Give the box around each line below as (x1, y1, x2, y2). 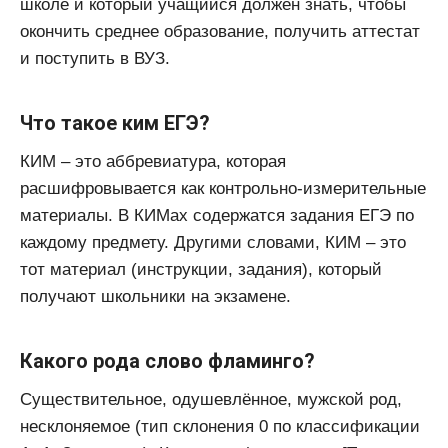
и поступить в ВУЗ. (20, 48, 170, 68)
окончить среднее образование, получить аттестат (20, 21, 420, 41)
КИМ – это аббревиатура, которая (20, 151, 286, 171)
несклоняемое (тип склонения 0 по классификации (20, 416, 420, 436)
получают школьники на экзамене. (20, 286, 291, 306)
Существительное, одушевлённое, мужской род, (20, 389, 402, 409)
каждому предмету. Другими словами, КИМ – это (20, 232, 406, 252)
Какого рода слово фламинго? (20, 348, 315, 373)
